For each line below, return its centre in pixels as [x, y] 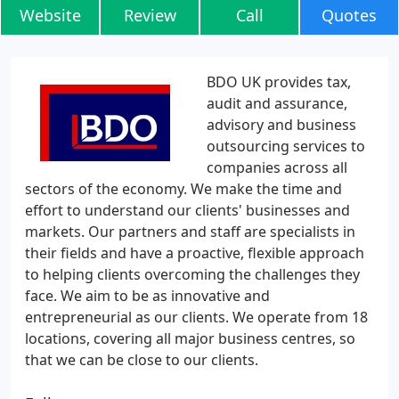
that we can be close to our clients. [142, 360]
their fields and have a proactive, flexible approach [195, 253]
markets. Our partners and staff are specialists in [190, 232]
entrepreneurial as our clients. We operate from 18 [196, 317]
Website [50, 15]
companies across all [277, 167]
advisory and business [281, 125]
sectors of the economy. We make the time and [183, 189]
